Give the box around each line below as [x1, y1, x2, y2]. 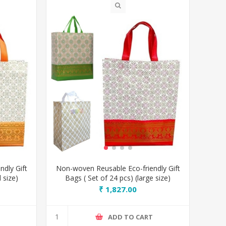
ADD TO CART [108, 212, 153, 221]
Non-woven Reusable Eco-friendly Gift [55, 163, 180, 173]
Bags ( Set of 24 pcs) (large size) [65, 173, 171, 183]
